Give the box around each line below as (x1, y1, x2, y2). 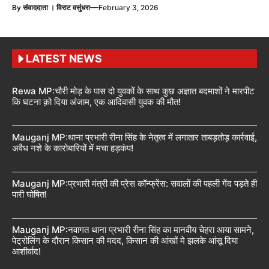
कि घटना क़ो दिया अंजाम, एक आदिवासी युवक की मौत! (12, 96, 181, 108)
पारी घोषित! (12, 189, 47, 201)
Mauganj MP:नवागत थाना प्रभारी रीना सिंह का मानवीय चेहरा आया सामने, (12, 224, 254, 236)
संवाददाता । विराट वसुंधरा (23, 3, 90, 13)
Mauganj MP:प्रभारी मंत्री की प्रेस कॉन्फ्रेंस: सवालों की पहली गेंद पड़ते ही (12, 178, 257, 190)
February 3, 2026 (98, 3, 159, 13)
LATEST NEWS (26, 52, 102, 65)
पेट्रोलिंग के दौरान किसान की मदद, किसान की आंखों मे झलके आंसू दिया (12, 235, 238, 247)
